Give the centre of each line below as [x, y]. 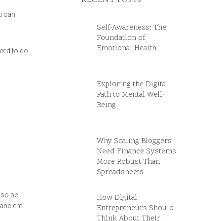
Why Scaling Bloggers [134, 141]
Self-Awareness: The [131, 28]
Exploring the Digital [132, 85]
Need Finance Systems [136, 152]
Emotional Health [127, 49]
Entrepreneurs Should [135, 208]
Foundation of [121, 38]
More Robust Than [128, 162]
